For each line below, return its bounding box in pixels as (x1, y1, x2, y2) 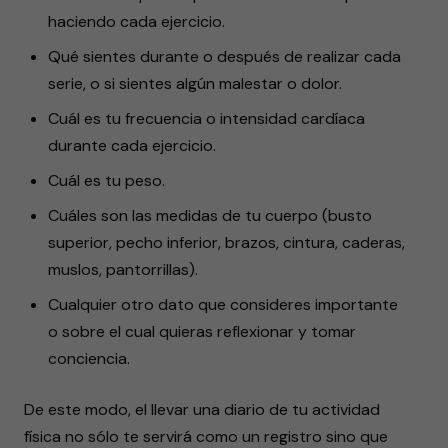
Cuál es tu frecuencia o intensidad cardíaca (48, 108, 365, 129)
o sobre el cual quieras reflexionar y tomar (48, 321, 356, 342)
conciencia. (48, 348, 130, 369)
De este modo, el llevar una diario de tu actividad (24, 399, 380, 420)
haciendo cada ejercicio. (48, 11, 225, 32)
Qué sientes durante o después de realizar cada (48, 46, 401, 67)
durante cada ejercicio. (48, 135, 216, 156)
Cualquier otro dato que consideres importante (48, 294, 398, 315)
